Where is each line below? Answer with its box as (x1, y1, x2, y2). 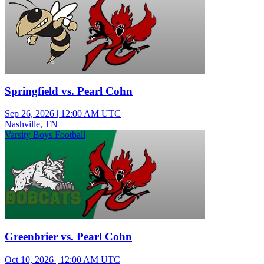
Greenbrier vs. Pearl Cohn (5, 230, 132, 243)
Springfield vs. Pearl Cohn (5, 84, 133, 97)
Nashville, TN (5, 119, 58, 130)
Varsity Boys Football (5, 130, 85, 140)
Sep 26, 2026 (5, 108, 54, 119)
